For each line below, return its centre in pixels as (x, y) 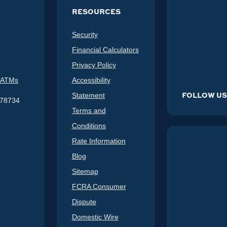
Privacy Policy (94, 65)
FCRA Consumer (99, 186)
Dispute (84, 201)
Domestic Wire (95, 217)
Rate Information (99, 141)
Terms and (89, 110)
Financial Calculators (105, 49)
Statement (88, 95)
